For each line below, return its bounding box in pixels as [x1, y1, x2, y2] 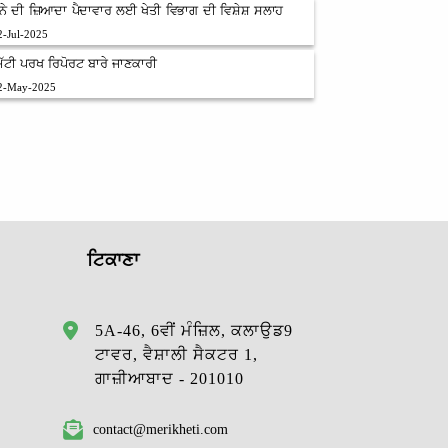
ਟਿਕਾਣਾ [86, 250, 139, 270]
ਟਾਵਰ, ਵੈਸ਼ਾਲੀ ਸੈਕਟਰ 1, [94, 346, 258, 363]
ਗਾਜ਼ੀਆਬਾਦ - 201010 [94, 370, 244, 387]
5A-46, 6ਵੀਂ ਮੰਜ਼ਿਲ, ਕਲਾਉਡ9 [94, 322, 293, 339]
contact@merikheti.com [92, 421, 228, 437]
